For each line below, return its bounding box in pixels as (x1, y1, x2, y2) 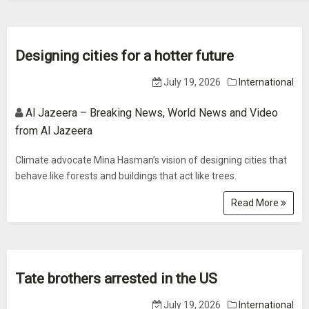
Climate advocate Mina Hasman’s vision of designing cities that (15, 154, 287, 166)
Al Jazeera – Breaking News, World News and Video (26, 106, 278, 119)
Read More (231, 197, 281, 208)
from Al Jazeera (15, 124, 92, 137)
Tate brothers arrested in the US (15, 270, 217, 287)
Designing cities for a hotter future (15, 48, 234, 64)
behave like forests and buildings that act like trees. (15, 170, 237, 181)
